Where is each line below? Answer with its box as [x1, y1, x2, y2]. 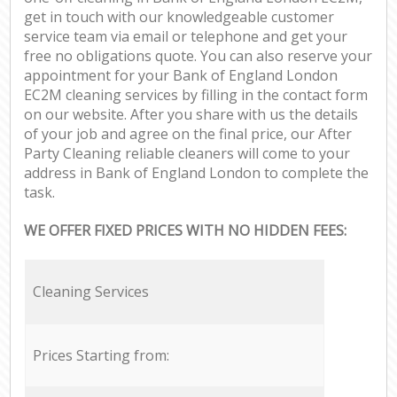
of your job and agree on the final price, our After [24, 124, 353, 144]
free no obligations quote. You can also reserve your [24, 46, 373, 66]
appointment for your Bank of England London [24, 66, 339, 86]
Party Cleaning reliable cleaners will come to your [24, 144, 351, 164]
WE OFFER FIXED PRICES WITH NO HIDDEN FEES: [24, 221, 347, 241]
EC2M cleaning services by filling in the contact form [24, 85, 369, 105]
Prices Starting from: [32, 345, 169, 365]
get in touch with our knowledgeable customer [24, 7, 335, 27]
